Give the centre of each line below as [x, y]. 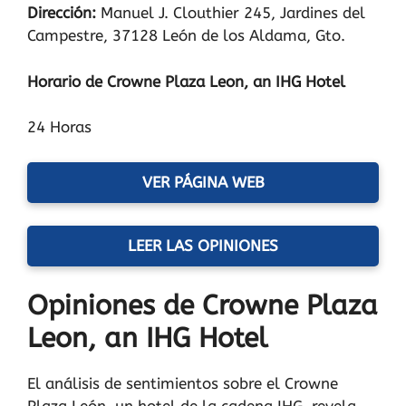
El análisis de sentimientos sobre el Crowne [183, 384]
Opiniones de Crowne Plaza [203, 306]
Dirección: [64, 13]
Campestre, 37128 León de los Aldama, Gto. [186, 36]
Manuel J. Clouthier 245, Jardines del [233, 13]
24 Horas [59, 127]
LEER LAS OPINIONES [203, 245]
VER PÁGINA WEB [203, 182]
